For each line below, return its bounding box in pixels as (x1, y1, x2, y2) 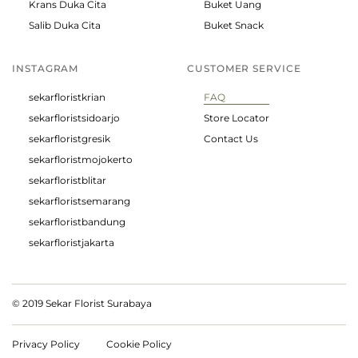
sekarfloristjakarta (29, 237, 114, 249)
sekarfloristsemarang (29, 195, 130, 208)
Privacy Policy (12, 338, 80, 351)
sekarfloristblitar (29, 174, 106, 187)
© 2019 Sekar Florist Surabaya (12, 297, 152, 310)
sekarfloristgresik (29, 133, 110, 145)
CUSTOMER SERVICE (187, 62, 301, 75)
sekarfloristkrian (29, 91, 105, 104)
